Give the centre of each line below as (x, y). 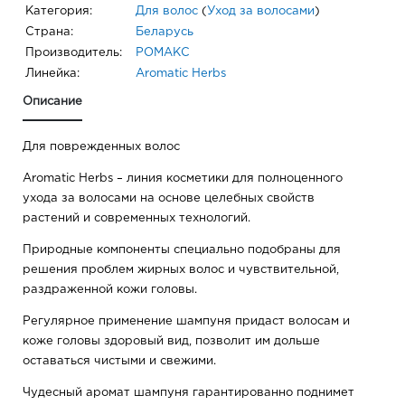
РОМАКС (163, 53)
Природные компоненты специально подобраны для (182, 250)
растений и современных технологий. (137, 219)
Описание (52, 102)
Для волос (167, 12)
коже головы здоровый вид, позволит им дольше (171, 342)
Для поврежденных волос (101, 147)
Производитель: (74, 53)
